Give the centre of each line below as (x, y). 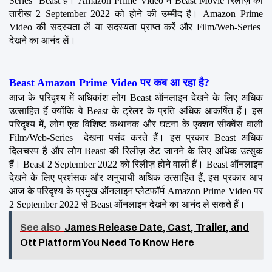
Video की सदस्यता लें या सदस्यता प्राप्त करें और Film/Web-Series (136, 27)
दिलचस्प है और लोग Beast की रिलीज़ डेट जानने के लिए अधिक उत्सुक (136, 151)
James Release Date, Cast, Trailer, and (157, 227)
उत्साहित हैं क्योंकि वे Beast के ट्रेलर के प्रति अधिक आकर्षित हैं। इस (136, 110)
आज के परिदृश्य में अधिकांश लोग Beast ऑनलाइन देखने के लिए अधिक (136, 97)
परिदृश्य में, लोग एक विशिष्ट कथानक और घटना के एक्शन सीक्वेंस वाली (136, 124)
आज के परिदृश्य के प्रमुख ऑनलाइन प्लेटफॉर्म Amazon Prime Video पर (136, 191)
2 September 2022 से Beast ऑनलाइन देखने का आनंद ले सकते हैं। (127, 204)
